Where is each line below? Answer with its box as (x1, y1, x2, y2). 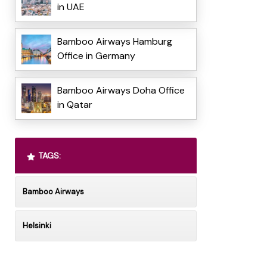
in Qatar (57, 98, 92, 111)
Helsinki (22, 221, 51, 231)
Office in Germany (57, 49, 135, 63)
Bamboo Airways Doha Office (57, 84, 185, 97)
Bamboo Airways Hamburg (57, 35, 172, 48)
